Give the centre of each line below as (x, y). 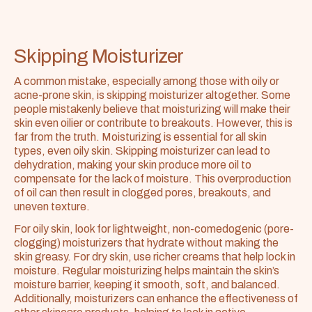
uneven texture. (52, 206)
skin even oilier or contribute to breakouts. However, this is (153, 123)
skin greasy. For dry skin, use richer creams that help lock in (155, 257)
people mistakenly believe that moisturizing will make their (152, 109)
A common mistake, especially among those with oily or (147, 81)
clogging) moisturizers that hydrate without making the (146, 243)
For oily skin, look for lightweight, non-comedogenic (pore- (154, 229)
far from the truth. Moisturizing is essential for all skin (140, 137)
